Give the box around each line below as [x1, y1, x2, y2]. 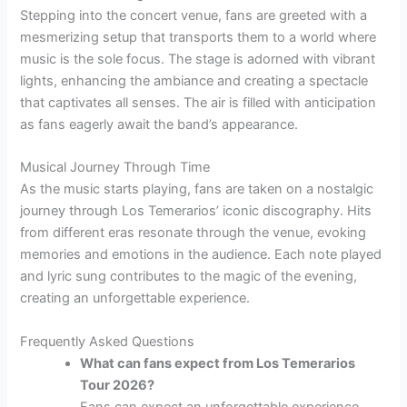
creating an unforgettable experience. [20, 290, 251, 307]
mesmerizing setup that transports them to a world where [20, 28, 377, 45]
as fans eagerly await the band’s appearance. [20, 115, 299, 133]
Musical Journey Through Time [20, 159, 211, 176]
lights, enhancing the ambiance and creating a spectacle [20, 72, 369, 89]
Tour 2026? [80, 376, 155, 393]
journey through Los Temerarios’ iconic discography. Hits [20, 203, 372, 220]
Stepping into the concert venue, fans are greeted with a [20, 6, 368, 24]
